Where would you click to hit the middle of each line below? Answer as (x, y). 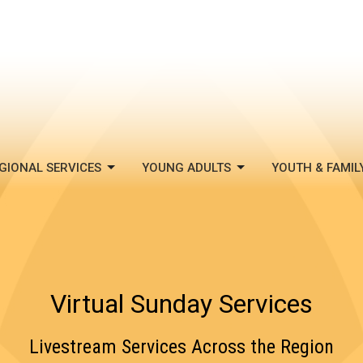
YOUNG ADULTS (186, 167)
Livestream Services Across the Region (181, 347)
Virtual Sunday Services (181, 304)
